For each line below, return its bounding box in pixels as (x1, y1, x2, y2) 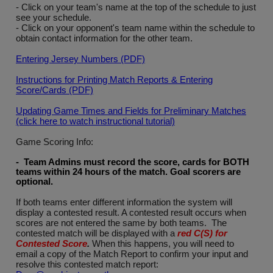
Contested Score (16, 238, 87, 249)
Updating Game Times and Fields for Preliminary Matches (16, 105, 246, 116)
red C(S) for (177, 228, 227, 238)
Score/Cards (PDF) (16, 85, 93, 95)
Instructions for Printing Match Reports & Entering (16, 74, 213, 85)
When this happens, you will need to (92, 238, 234, 249)
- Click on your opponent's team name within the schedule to (16, 23, 255, 33)
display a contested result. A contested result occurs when (16, 207, 246, 218)
